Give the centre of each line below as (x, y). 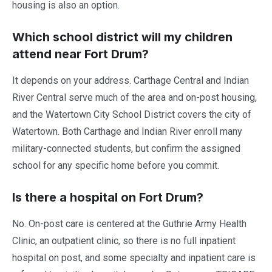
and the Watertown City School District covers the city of (132, 114)
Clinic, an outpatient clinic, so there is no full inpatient (124, 240)
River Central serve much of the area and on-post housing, (134, 97)
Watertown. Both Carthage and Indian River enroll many (127, 131)
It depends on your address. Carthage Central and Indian (131, 80)
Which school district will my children (122, 37)
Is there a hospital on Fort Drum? (108, 197)
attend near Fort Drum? (80, 54)
